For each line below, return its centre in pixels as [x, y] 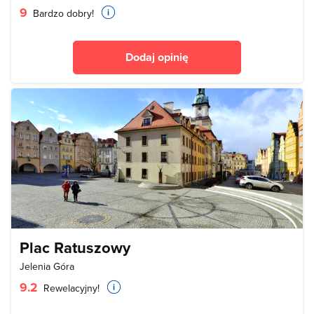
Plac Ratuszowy [75, 247]
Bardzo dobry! [62, 13]
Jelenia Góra [47, 266]
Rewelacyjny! [70, 288]
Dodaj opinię [157, 57]
